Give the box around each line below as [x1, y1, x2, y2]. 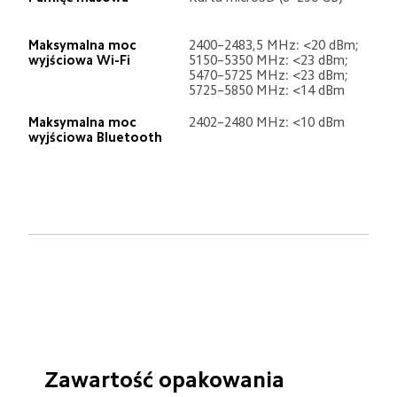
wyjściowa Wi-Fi [27, 53, 130, 67]
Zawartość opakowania [43, 369, 284, 392]
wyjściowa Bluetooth [27, 130, 162, 144]
